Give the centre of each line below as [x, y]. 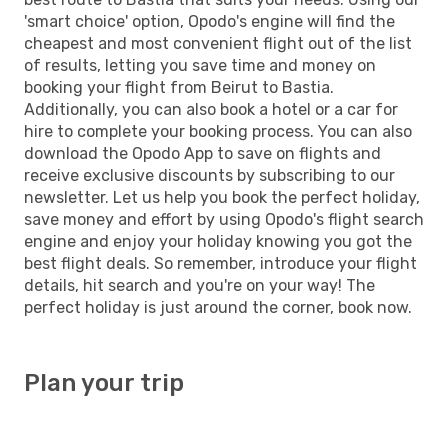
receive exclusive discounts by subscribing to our [209, 175]
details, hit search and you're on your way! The [199, 285]
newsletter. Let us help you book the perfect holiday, [222, 197]
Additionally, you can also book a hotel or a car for [211, 109]
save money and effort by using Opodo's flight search [224, 219]
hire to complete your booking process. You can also [218, 131]
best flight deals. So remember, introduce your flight [220, 263]
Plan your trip [104, 382]
